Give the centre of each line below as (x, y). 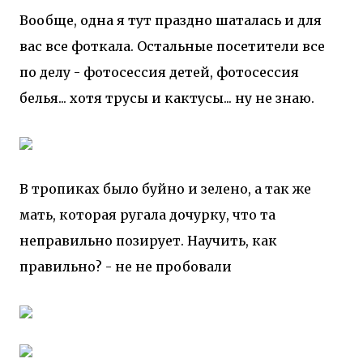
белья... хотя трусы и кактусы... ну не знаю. (167, 98)
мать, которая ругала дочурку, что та (147, 215)
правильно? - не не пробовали (126, 267)
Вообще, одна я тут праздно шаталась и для (171, 20)
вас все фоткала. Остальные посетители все (172, 46)
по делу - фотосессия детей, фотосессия (159, 72)
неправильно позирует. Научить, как (148, 241)
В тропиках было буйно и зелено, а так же (165, 189)
